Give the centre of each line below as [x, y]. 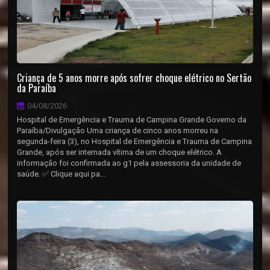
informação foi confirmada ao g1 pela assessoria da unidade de [129, 163]
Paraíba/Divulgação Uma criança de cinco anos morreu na [118, 130]
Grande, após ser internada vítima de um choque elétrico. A [120, 152]
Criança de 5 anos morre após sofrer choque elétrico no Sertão [134, 78]
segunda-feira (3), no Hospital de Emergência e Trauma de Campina [135, 141]
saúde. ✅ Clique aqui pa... [61, 174]
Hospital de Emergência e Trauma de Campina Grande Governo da [132, 120]
